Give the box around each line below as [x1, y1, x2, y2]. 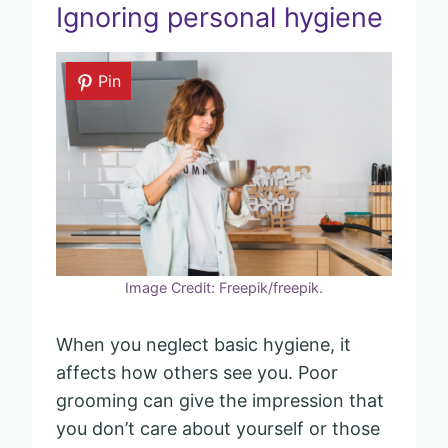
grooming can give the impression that [56, 389, 384, 411]
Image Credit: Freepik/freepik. [125, 278, 323, 296]
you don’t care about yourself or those [56, 417, 380, 439]
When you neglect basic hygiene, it [56, 333, 351, 355]
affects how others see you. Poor [56, 361, 338, 383]
